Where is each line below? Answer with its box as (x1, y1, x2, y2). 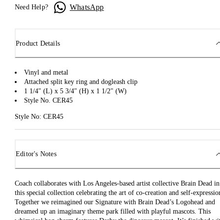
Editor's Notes (16, 150, 56, 158)
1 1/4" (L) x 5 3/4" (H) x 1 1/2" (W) (24, 87, 127, 95)
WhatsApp (70, 2, 104, 11)
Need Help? (15, 3, 48, 11)
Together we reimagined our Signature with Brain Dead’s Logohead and (15, 198, 215, 206)
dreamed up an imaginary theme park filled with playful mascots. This (15, 207, 211, 215)
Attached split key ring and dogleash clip (24, 78, 137, 86)
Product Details (16, 39, 60, 47)
